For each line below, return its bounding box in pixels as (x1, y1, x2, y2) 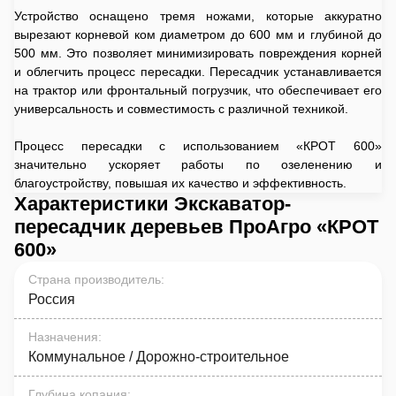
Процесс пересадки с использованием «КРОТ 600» (14, 139, 382, 153)
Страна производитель (28, 272, 161, 286)
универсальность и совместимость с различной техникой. (14, 102, 348, 116)
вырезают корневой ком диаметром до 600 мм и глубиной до (14, 27, 382, 42)
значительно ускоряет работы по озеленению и (14, 157, 382, 171)
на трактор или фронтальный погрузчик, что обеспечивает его (14, 83, 382, 97)
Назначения (28, 330, 98, 344)
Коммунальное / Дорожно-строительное (28, 349, 289, 364)
